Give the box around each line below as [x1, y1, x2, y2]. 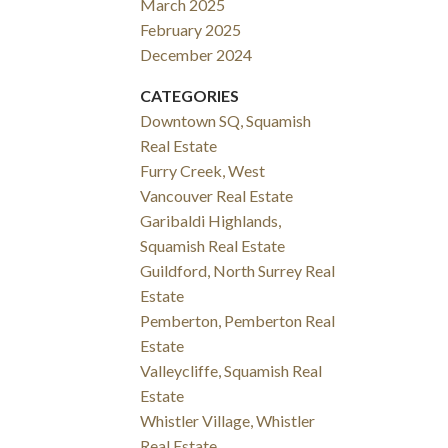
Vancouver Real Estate [140, 186, 294, 206]
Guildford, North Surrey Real [140, 261, 336, 281]
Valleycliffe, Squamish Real [140, 361, 323, 381]
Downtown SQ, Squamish [140, 111, 312, 131]
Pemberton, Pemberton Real [140, 311, 336, 331]
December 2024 [140, 45, 253, 65]
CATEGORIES [140, 86, 240, 106]
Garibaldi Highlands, [140, 211, 282, 231]
